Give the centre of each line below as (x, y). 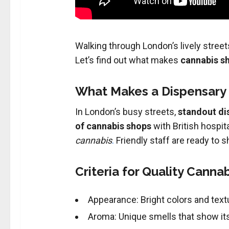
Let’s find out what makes (128, 60)
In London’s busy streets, (126, 112)
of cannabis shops (113, 126)
